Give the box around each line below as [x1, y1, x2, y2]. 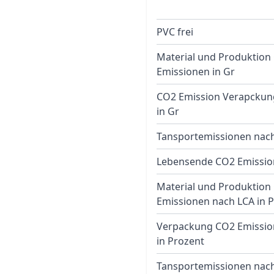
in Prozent [157, 234, 204, 248]
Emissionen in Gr [157, 65, 235, 78]
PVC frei [157, 25, 193, 39]
